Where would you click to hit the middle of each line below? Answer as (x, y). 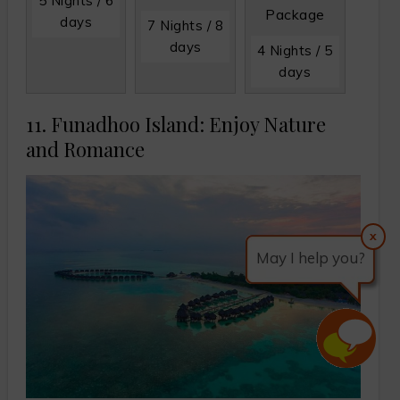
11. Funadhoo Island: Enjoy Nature (175, 124)
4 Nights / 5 (295, 50)
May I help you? (311, 258)
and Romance (85, 149)
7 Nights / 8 (186, 25)
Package (295, 14)
